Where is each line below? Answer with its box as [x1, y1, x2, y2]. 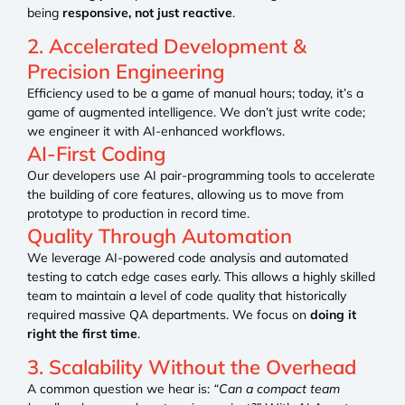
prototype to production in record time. [27, 205, 250, 222]
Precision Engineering [27, 59, 224, 85]
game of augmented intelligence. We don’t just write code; [27, 104, 365, 121]
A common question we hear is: [27, 380, 213, 397]
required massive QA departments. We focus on [27, 306, 310, 324]
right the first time [27, 325, 137, 343]
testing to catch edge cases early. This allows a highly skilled [27, 268, 375, 286]
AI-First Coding [27, 141, 165, 167]
